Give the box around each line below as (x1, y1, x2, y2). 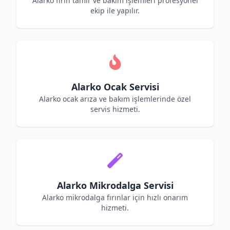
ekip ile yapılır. (90, 6, 140, 15)
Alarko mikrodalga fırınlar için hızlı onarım (42, 193, 188, 202)
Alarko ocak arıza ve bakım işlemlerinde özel (39, 94, 191, 104)
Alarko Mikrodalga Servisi (56, 179, 174, 191)
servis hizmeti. (90, 104, 140, 114)
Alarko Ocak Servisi (71, 81, 159, 93)
